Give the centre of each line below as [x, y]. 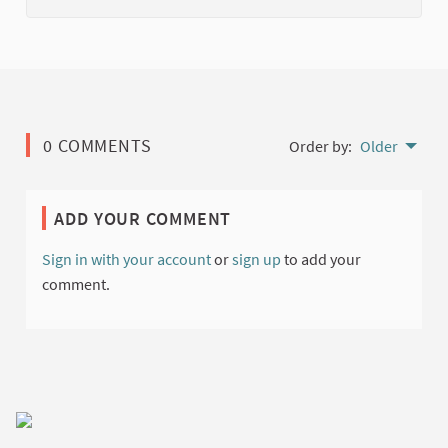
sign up [256, 258]
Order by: [320, 145]
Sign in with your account [126, 258]
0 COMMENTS [97, 145]
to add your [321, 258]
